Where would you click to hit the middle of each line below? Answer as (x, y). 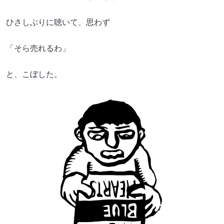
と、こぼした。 (34, 74)
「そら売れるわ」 (38, 48)
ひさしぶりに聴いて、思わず (58, 22)
